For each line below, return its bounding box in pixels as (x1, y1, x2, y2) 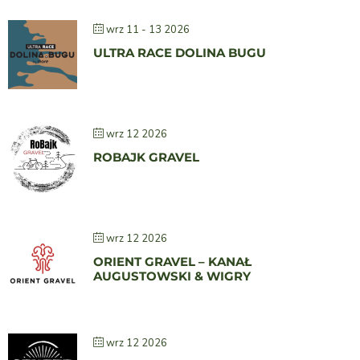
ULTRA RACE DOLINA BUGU (93, 45, 266, 61)
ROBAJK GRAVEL (93, 149, 206, 166)
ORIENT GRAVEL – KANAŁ (93, 254, 252, 270)
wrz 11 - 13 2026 (106, 22, 190, 38)
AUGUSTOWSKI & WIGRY (93, 268, 251, 284)
